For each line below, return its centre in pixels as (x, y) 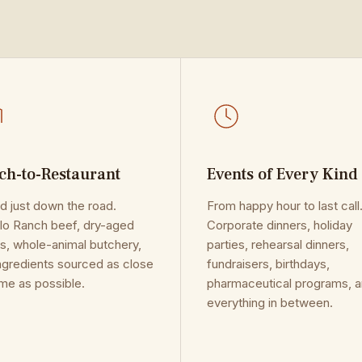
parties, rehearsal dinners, (278, 244)
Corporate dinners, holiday (280, 225)
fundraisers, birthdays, (268, 264)
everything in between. (270, 303)
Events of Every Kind (282, 175)
